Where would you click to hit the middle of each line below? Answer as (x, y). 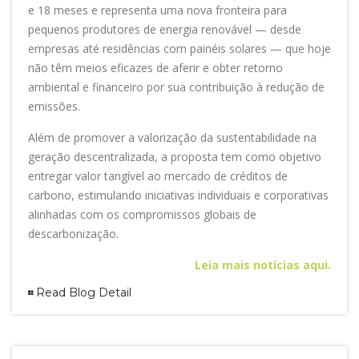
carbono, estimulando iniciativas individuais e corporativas (178, 195)
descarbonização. (73, 233)
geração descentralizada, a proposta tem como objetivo (175, 156)
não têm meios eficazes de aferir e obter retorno (155, 67)
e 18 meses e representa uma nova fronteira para (157, 10)
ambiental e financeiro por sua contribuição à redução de (176, 87)
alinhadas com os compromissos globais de (142, 214)
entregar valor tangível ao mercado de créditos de (158, 175)
